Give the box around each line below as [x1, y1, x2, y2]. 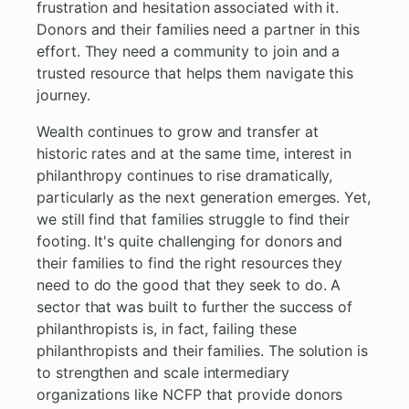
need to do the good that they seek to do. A [37, 276, 341, 295]
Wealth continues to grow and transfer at [37, 122, 319, 142]
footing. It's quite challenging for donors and [37, 232, 343, 251]
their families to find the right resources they [37, 254, 343, 273]
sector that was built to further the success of [37, 298, 353, 317]
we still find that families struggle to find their [37, 210, 351, 229]
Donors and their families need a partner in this [37, 20, 361, 39]
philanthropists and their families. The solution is [37, 341, 368, 361]
